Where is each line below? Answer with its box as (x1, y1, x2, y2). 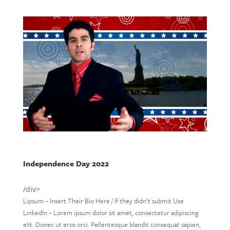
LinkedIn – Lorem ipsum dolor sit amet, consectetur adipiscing (23, 207, 199, 218)
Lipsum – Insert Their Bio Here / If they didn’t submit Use (23, 196, 184, 206)
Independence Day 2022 (23, 158, 109, 169)
